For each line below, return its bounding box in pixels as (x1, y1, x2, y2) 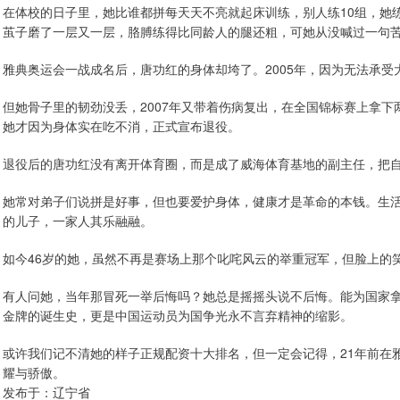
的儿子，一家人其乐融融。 (3, 212, 153, 229)
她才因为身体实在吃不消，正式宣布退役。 (3, 117, 240, 135)
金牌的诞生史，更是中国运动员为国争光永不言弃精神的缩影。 (3, 306, 353, 324)
